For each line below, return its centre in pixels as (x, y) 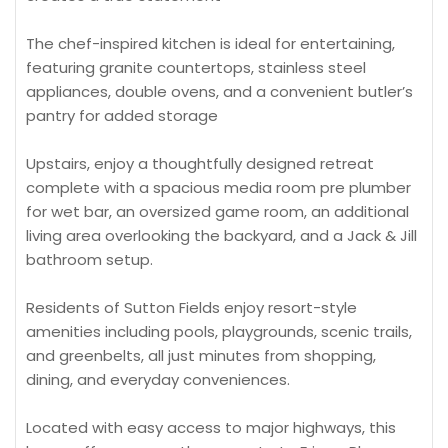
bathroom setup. (89, 259)
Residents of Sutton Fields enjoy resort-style (191, 307)
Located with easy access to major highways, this (211, 427)
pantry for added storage (122, 115)
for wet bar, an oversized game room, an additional (217, 211)
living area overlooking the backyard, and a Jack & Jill (221, 235)
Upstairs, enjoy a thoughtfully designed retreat (200, 163)
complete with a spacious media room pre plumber (218, 187)
